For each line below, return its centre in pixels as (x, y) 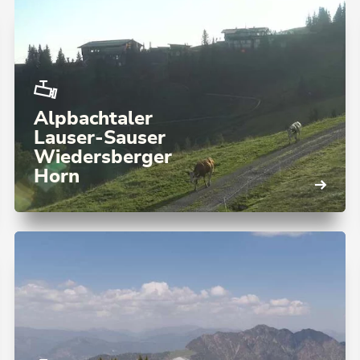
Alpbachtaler (93, 119)
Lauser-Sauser (100, 138)
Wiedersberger (103, 157)
